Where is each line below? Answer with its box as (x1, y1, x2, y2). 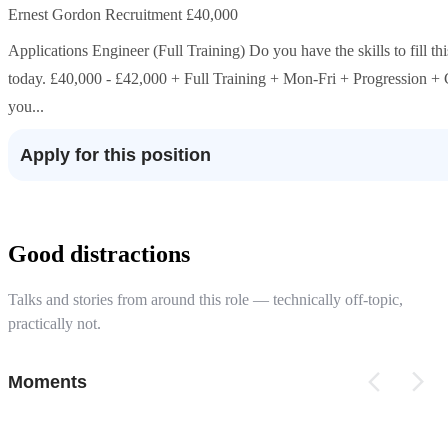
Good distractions (8, 240, 190, 267)
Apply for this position (20, 145, 211, 165)
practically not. (8, 314, 101, 332)
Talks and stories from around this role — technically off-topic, (8, 290, 403, 308)
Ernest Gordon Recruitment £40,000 (8, 6, 238, 23)
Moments (8, 371, 87, 392)
